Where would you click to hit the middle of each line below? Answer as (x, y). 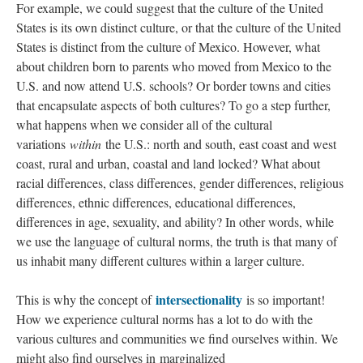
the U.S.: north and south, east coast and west (219, 144)
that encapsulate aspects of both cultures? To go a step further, (173, 105)
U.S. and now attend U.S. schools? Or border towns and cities (173, 85)
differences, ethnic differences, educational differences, (156, 202)
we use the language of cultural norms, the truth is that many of (177, 241)
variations (43, 144)
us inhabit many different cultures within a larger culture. (162, 261)
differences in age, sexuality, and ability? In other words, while (175, 222)
